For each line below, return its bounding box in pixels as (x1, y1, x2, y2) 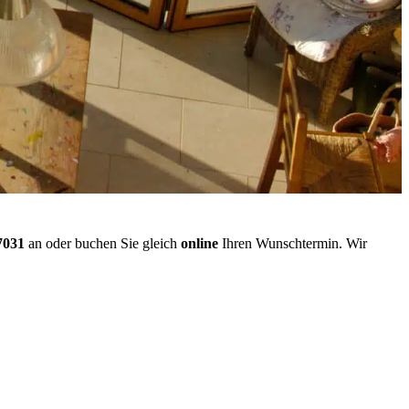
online (181, 236, 218, 252)
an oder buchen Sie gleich (25, 236, 181, 252)
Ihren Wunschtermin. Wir (218, 236, 367, 252)
